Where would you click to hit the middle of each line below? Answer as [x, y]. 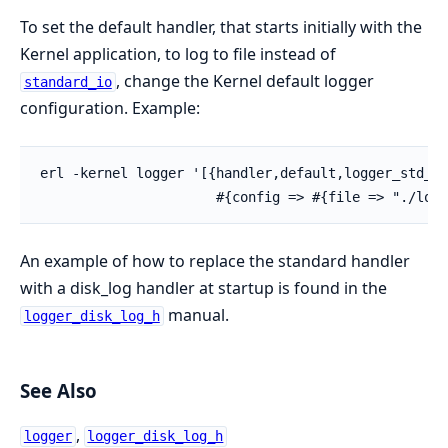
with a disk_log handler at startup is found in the [203, 288]
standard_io [67, 82]
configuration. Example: [110, 108]
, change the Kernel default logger [244, 81]
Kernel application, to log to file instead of [178, 54]
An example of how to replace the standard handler [215, 261]
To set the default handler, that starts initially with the [221, 27]
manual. [196, 315]
